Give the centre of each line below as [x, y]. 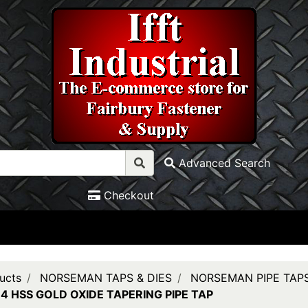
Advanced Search [224, 163]
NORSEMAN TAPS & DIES [106, 278]
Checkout [129, 195]
